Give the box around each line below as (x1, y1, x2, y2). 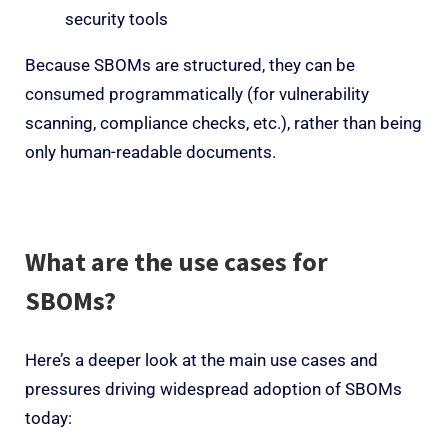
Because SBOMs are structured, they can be (25, 54, 355, 75)
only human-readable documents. (25, 141, 276, 162)
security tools (65, 8, 168, 29)
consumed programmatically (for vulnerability (25, 83, 369, 104)
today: (25, 407, 72, 428)
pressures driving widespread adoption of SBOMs (25, 378, 402, 399)
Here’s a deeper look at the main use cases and (25, 349, 378, 370)
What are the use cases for (25, 244, 328, 278)
